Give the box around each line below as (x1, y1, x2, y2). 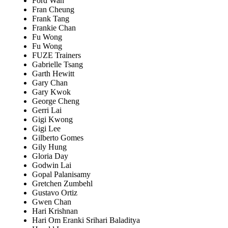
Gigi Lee (32, 124, 61, 133)
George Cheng (32, 97, 79, 106)
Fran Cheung (32, 5, 74, 14)
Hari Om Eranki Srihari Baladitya (32, 216, 140, 225)
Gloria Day (32, 152, 68, 161)
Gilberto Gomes (32, 133, 83, 142)
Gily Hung (32, 142, 67, 152)
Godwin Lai (32, 161, 71, 170)
